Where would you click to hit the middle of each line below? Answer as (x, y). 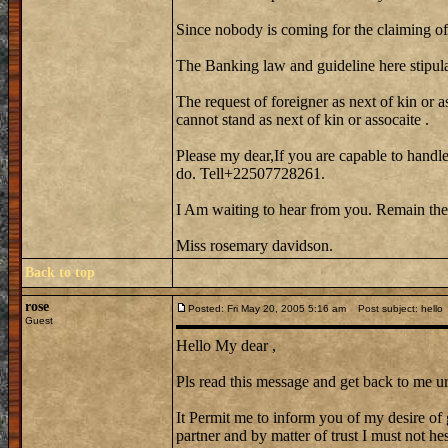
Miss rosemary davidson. (254, 245)
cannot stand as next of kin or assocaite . (302, 119)
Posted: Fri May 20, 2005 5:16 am (267, 308)
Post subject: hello (396, 308)
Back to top (60, 272)
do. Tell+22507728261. (250, 173)
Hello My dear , (226, 345)
